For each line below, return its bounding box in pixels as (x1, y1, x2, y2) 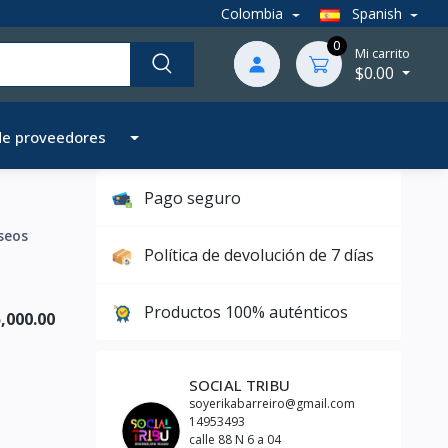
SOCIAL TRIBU (189, 375, 290, 395)
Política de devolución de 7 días (144, 244, 374, 266)
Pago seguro (144, 187, 241, 209)
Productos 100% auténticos (144, 301, 348, 323)
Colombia (221, 4, 288, 24)
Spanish (347, 4, 406, 24)
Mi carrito (354, 43, 410, 62)
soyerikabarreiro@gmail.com (189, 395, 355, 412)
